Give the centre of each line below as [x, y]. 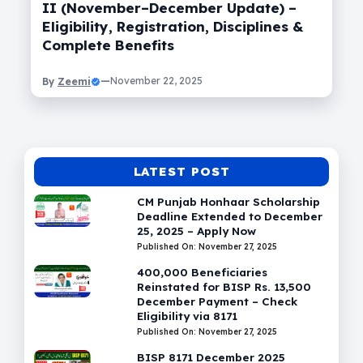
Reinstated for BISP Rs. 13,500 [224, 287]
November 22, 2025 [156, 81]
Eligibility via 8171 [188, 316]
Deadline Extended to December [230, 216]
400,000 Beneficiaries [203, 272]
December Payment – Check [218, 301]
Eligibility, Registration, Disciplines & [173, 27]
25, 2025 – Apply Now [197, 231]
